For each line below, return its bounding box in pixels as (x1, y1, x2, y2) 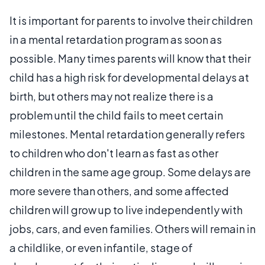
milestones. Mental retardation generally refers (9, 127, 245, 141)
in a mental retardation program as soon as (9, 32, 222, 46)
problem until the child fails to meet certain (9, 108, 223, 122)
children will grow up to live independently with (9, 202, 243, 216)
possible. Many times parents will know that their (9, 51, 251, 65)
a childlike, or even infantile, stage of (9, 240, 193, 254)
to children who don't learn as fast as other (9, 146, 218, 160)
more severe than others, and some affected (9, 183, 229, 198)
